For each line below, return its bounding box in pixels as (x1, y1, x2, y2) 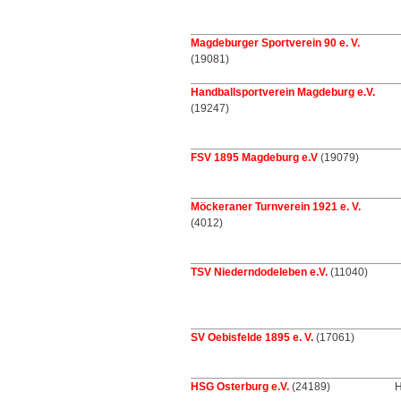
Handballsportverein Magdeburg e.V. (191, 86, 375, 98)
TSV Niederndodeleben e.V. (191, 266, 328, 278)
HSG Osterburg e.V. (191, 380, 289, 393)
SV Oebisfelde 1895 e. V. (191, 331, 313, 344)
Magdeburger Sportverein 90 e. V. (191, 37, 360, 49)
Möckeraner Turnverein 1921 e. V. (191, 200, 361, 213)
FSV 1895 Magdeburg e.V (191, 151, 318, 164)
